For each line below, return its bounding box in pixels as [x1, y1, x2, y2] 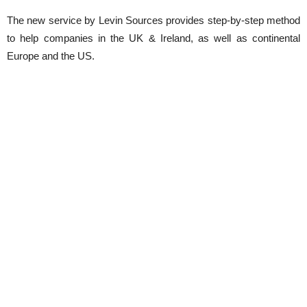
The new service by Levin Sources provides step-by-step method [7, 14, 300, 27]
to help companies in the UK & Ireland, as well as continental [7, 32, 300, 45]
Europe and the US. [7, 50, 95, 62]
